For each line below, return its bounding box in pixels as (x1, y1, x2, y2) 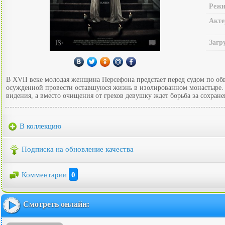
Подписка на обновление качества (22, 145, 134, 154)
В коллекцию (18, 122, 61, 130)
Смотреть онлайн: (23, 199, 89, 208)
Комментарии (22, 171, 69, 179)
